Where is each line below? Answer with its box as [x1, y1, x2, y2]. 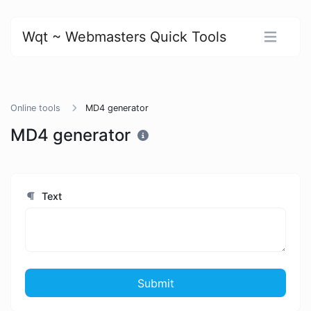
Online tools [10, 103, 60, 113]
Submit [137, 276, 174, 290]
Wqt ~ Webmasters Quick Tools [22, 28, 226, 45]
